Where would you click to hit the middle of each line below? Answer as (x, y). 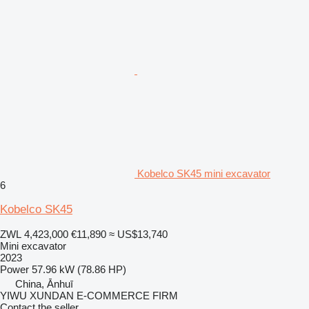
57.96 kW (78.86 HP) (79, 269)
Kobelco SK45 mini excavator (204, 173)
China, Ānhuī (44, 283)
